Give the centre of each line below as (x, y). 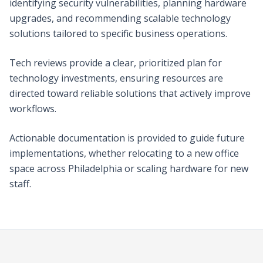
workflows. (33, 108)
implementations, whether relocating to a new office (124, 153)
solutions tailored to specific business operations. (118, 33)
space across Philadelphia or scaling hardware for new (129, 168)
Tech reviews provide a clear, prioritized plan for (116, 63)
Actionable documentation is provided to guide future (127, 138)
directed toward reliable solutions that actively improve (130, 93)
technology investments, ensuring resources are (116, 78)
